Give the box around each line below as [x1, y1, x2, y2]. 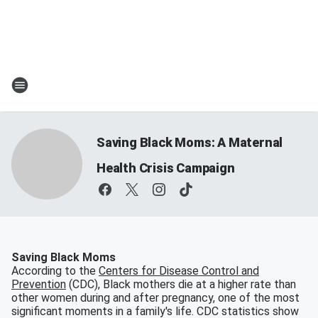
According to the [11, 264, 99, 278]
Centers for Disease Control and [99, 264, 259, 278]
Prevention [11, 278, 66, 291]
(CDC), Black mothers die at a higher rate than [66, 278, 296, 291]
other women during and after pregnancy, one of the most [11, 291, 300, 305]
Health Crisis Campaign [97, 160, 235, 175]
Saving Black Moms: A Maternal [97, 135, 283, 150]
